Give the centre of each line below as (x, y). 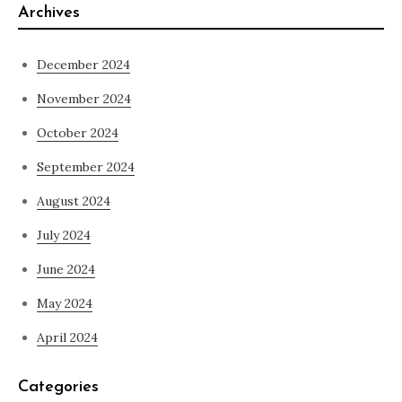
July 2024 (64, 236)
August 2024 (74, 201)
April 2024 (67, 338)
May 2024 (65, 304)
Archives (49, 13)
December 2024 (83, 65)
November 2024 (84, 99)
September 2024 (86, 167)
